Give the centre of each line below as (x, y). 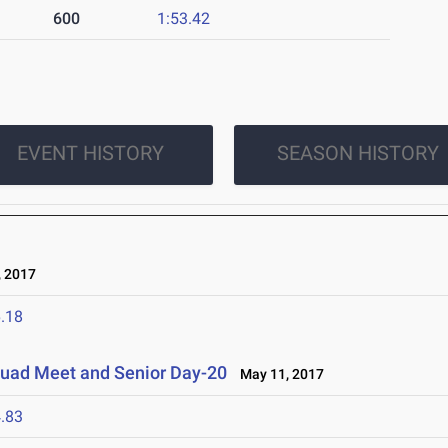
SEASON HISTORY (357, 153)
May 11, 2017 (278, 374)
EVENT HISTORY (90, 153)
